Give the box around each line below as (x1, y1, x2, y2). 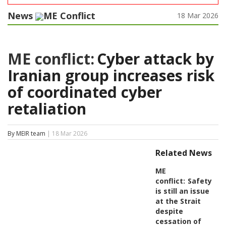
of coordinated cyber (8, 82, 162, 103)
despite (155, 206, 183, 216)
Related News (155, 147, 212, 159)
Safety (187, 176, 212, 186)
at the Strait (155, 196, 201, 206)
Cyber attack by (97, 48, 214, 70)
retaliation (8, 98, 86, 120)
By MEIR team (8, 129, 45, 138)
